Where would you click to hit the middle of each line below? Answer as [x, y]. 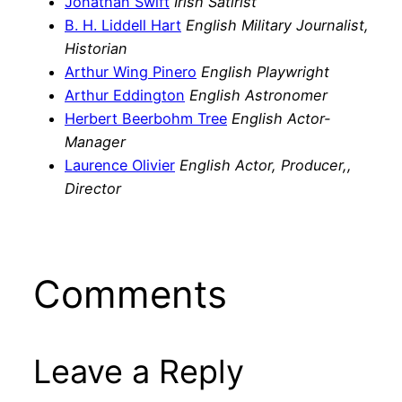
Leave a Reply [138, 372]
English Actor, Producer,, [266, 166]
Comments [130, 294]
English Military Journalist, [277, 26]
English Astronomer [258, 96]
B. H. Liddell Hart [123, 26]
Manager [95, 142]
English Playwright [265, 72]
